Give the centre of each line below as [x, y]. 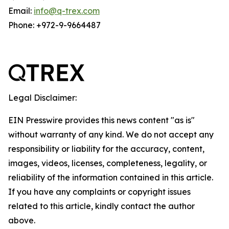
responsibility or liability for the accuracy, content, [106, 149]
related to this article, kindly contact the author [101, 206]
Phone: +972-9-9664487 [54, 25]
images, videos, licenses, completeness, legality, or [108, 163]
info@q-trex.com [67, 11]
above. [22, 220]
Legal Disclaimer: [42, 98]
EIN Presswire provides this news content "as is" [101, 120]
